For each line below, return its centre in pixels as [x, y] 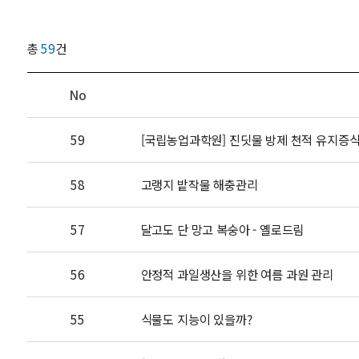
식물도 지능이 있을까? [196, 319]
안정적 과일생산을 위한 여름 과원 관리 [237, 274]
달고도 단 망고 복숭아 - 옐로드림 [222, 229]
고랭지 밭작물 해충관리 [199, 184]
